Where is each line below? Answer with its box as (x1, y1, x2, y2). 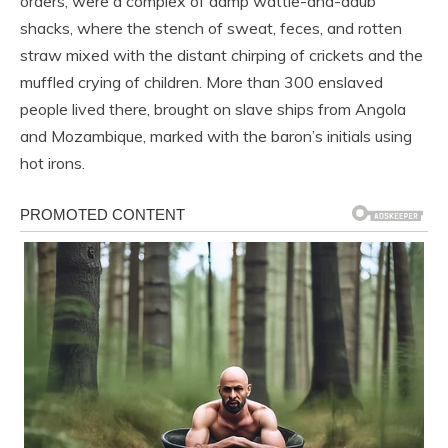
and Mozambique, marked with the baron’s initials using (20, 126, 412, 147)
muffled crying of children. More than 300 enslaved (20, 72, 383, 93)
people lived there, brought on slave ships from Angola (20, 99, 406, 120)
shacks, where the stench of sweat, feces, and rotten (20, 18, 402, 39)
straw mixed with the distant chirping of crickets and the (20, 45, 423, 66)
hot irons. (20, 153, 85, 174)
